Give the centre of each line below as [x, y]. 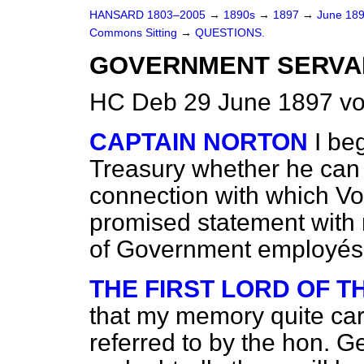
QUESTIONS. [230, 33]
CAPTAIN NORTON [199, 142]
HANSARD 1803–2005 [147, 15]
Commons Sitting [135, 33]
